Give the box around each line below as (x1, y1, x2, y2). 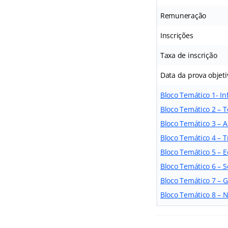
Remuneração (160, 11, 207, 20)
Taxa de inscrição (160, 50, 217, 60)
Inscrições (160, 31, 193, 40)
